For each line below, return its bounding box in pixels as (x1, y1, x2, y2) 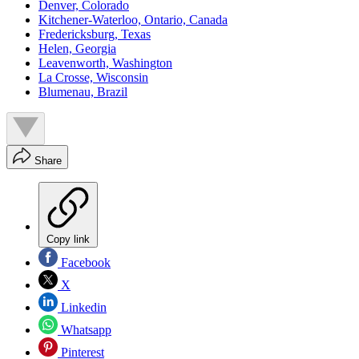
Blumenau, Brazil (38, 84, 127, 99)
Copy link (46, 232, 90, 245)
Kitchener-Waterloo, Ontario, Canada (38, 12, 228, 26)
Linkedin (58, 300, 107, 314)
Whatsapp (58, 322, 111, 337)
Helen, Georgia (38, 41, 116, 55)
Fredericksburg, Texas (38, 26, 151, 41)
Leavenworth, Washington (38, 55, 172, 70)
